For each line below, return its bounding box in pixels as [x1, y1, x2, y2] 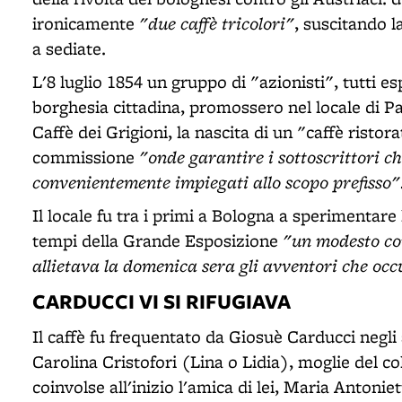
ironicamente [32, 12, 139, 35]
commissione [32, 145, 139, 169]
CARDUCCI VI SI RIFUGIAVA [32, 287, 291, 315]
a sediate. [32, 37, 106, 60]
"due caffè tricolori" [139, 11, 294, 35]
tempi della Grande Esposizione [32, 229, 283, 252]
